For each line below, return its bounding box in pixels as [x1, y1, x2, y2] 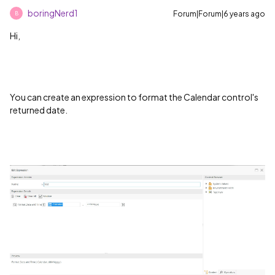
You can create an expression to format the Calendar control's [10, 91, 258, 103]
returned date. [10, 104, 68, 115]
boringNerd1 [28, 7, 78, 18]
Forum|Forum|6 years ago [173, 9, 265, 18]
